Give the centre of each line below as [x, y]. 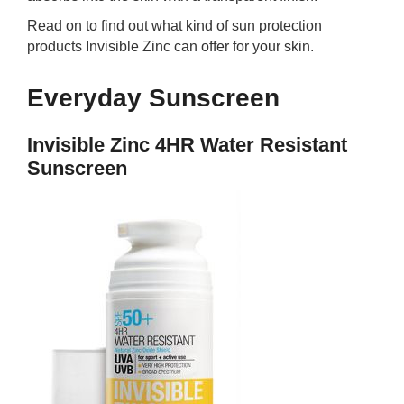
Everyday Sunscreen [153, 98]
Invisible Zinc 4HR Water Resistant [187, 145]
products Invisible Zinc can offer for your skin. [170, 46]
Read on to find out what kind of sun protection [174, 26]
